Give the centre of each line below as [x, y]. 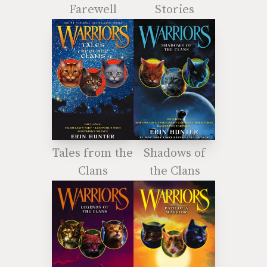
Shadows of [174, 154]
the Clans [174, 172]
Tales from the [93, 154]
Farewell [93, 10]
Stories [174, 10]
